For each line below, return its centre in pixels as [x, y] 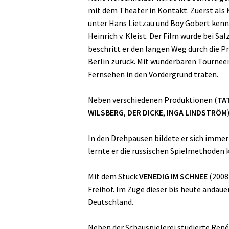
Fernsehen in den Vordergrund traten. [153, 74]
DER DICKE [145, 112]
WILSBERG [106, 112]
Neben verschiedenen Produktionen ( [153, 99]
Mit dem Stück [113, 176]
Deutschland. [111, 202]
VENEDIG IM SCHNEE [173, 176]
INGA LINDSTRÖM [197, 112]
